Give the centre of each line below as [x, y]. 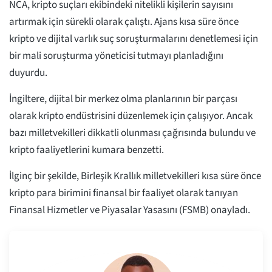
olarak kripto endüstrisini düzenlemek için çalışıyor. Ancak [131, 116]
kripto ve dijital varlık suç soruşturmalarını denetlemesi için [134, 39]
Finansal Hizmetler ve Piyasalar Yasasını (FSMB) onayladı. [130, 210]
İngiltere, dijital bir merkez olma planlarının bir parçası [123, 99]
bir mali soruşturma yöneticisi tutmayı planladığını [116, 56]
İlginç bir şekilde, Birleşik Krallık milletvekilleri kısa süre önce [135, 176]
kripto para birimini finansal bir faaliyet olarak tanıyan [124, 193]
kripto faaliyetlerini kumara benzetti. [87, 150]
